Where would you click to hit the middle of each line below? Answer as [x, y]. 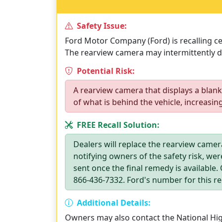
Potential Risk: [105, 71]
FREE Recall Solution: [117, 125]
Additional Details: [113, 203]
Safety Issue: [101, 26]
